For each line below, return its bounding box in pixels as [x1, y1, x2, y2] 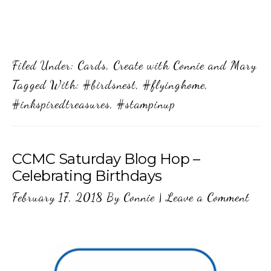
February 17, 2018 [12, 189, 103, 204]
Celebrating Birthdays [12, 166, 162, 184]
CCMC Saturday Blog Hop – [12, 149, 200, 168]
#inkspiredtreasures [12, 96, 110, 111]
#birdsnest [83, 77, 136, 92]
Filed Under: [12, 57, 77, 73]
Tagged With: [12, 77, 83, 92]
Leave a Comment [166, 189, 250, 204]
